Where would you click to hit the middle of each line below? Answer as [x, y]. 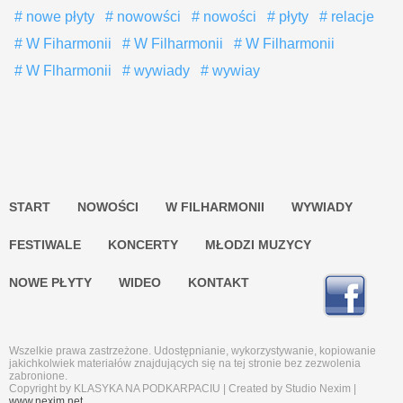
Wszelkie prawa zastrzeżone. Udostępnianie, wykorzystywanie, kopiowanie [193, 351]
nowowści [147, 17]
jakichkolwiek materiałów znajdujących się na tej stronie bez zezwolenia [185, 364]
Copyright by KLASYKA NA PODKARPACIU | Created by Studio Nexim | [183, 389]
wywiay [234, 71]
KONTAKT [219, 283]
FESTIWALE [45, 245]
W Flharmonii [67, 71]
